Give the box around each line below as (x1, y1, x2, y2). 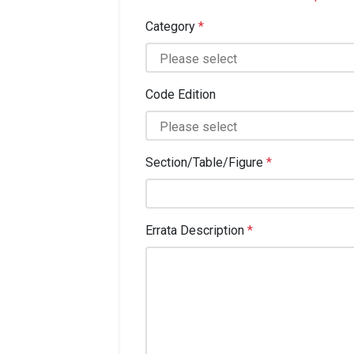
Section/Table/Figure (145, 154, 266, 170)
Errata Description (145, 222, 247, 238)
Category (145, 18, 198, 34)
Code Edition (145, 86, 216, 102)
